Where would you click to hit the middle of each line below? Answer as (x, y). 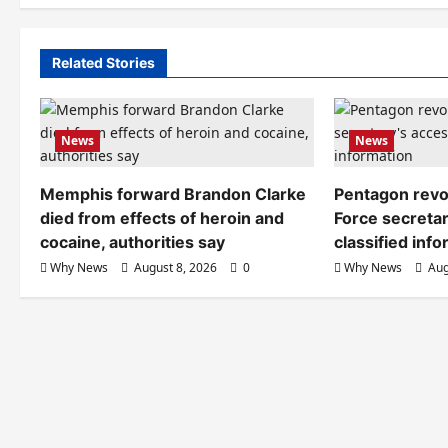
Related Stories (103, 62)
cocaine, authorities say (132, 242)
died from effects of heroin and (162, 218)
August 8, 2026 (175, 267)
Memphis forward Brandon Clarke (173, 194)
